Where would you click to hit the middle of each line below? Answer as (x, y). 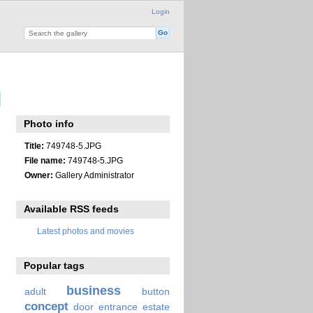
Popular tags (54, 265)
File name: (45, 160)
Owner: (38, 175)
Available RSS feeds (72, 209)
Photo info (49, 124)
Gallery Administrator (93, 175)
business (94, 290)
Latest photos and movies (86, 231)
